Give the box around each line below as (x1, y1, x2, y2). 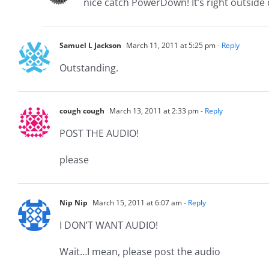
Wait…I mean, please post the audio (59, 244, 220, 258)
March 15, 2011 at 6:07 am (91, 197, 182, 208)
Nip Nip (59, 197, 88, 208)
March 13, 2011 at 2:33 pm (107, 105, 199, 116)
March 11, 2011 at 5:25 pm (124, 40, 216, 50)
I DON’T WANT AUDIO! (59, 218, 158, 232)
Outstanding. (59, 61, 118, 74)
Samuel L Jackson (59, 40, 121, 50)
